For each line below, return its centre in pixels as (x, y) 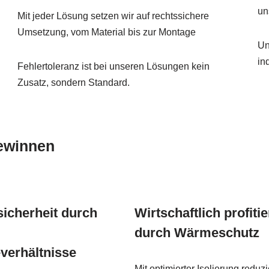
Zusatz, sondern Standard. (73, 82)
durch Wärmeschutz (197, 232)
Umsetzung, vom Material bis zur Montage (106, 32)
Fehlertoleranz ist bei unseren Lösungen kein (113, 66)
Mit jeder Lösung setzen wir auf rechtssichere (113, 16)
